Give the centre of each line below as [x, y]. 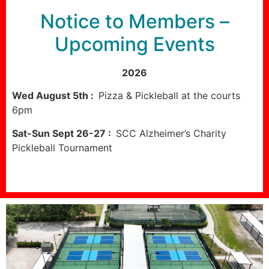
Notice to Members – [134, 21]
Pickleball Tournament [62, 147]
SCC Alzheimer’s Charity [171, 133]
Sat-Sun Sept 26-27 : [64, 133]
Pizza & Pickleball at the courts [169, 96]
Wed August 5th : [55, 96]
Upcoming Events [134, 44]
